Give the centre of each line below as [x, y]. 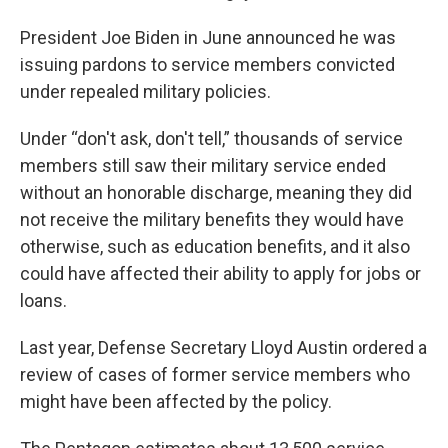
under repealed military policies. [145, 91]
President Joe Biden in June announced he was [208, 37]
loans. [43, 300]
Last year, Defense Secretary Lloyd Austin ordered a [223, 347]
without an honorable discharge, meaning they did [216, 192]
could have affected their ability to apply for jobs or [220, 273]
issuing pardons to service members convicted [207, 64]
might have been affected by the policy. [176, 401]
